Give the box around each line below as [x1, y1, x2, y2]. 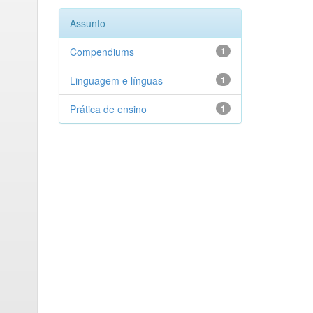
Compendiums [69, 45, 134, 59]
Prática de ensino [69, 102, 147, 116]
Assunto [69, 16, 105, 30]
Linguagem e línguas [69, 73, 163, 87]
